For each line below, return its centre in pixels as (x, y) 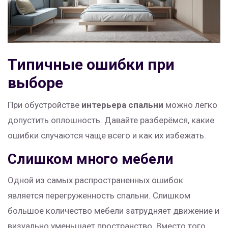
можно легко (190, 105)
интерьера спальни (122, 105)
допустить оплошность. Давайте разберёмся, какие (111, 120)
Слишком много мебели (90, 159)
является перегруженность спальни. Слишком (99, 196)
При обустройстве (45, 105)
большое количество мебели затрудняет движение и (113, 211)
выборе (35, 83)
